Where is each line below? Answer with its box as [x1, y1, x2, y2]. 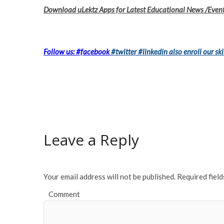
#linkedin [138, 47, 167, 56]
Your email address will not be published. [43, 171, 175, 181]
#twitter [111, 47, 136, 56]
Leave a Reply [43, 129, 139, 150]
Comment [48, 189, 80, 199]
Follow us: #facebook [43, 47, 111, 56]
